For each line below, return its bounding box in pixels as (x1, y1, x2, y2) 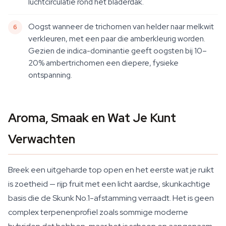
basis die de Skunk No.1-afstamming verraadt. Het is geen (8, 193, 214, 203)
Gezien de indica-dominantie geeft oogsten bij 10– (28, 45, 207, 56)
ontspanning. (28, 70, 72, 80)
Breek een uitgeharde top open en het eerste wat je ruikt (8, 164, 214, 175)
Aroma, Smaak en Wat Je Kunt (8, 110, 176, 126)
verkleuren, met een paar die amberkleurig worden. (28, 33, 205, 44)
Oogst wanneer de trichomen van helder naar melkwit (28, 21, 214, 32)
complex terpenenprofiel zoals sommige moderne (8, 207, 188, 217)
